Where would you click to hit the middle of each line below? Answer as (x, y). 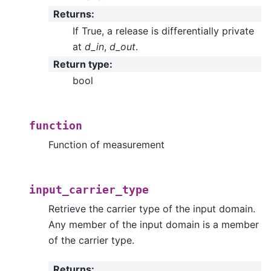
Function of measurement (106, 145)
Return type (81, 64)
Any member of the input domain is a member (154, 225)
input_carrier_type (89, 190)
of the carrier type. (91, 240)
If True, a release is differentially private (163, 31)
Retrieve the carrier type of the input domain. (152, 209)
